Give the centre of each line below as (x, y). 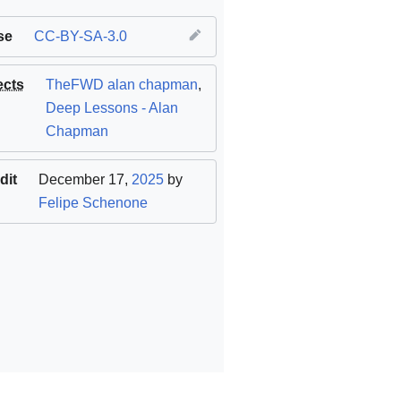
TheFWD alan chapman (121, 85)
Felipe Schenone (93, 203)
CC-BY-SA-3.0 (80, 37)
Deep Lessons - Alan (111, 108)
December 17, (85, 180)
